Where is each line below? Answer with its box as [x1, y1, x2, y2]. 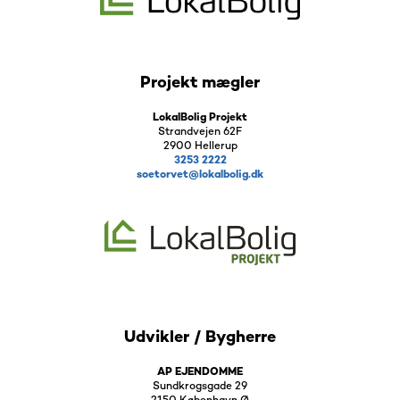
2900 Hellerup [162, 140, 237, 153]
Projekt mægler [140, 74, 260, 92]
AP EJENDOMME [157, 366, 243, 379]
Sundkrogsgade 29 [153, 380, 247, 393]
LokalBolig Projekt [153, 112, 247, 124]
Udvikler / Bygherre [124, 329, 276, 346]
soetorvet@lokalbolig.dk [137, 169, 263, 181]
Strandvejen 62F [158, 126, 242, 138]
